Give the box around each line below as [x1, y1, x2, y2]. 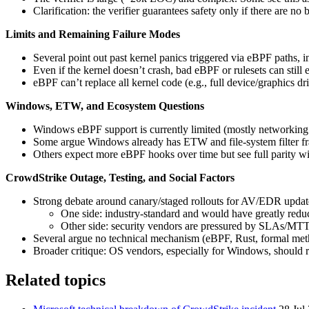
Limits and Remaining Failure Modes [6, 28, 180, 40]
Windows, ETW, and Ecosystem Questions [6, 99, 204, 112]
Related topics [6, 270, 106, 289]
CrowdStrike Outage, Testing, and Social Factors [6, 171, 235, 183]
